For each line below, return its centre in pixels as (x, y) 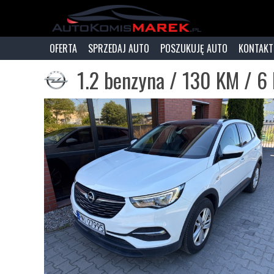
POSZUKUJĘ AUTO (194, 48)
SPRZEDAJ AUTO (119, 48)
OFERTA (63, 48)
